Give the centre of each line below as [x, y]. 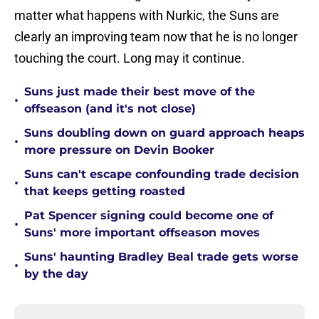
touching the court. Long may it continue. [130, 58]
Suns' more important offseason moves [142, 233]
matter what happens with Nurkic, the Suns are [147, 16]
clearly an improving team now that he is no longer [156, 37]
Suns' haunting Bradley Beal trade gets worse [161, 257]
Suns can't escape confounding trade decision [162, 174]
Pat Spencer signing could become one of [149, 216]
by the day [56, 274]
